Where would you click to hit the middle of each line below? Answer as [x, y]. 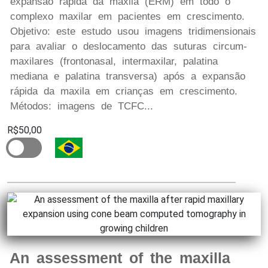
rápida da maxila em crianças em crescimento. [124, 92]
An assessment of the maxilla [120, 258]
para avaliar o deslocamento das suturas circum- [129, 47]
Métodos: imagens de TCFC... [82, 106]
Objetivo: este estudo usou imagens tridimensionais [133, 32]
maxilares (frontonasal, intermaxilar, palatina [114, 62]
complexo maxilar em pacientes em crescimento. [127, 17]
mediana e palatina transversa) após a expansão [128, 77]
